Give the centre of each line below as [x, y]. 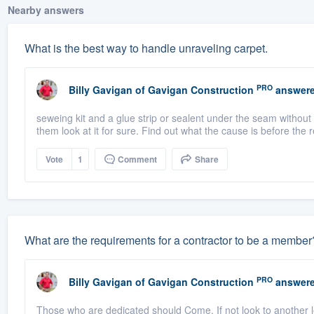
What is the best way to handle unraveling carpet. [146, 48]
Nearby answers [46, 10]
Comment [136, 159]
